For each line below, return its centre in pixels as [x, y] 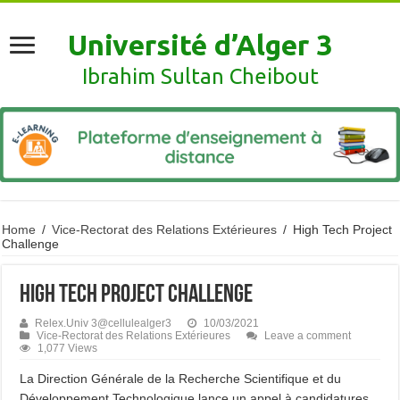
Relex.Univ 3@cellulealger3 [104, 324]
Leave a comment [308, 336]
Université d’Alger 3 [200, 45]
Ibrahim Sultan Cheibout [200, 76]
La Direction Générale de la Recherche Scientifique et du [181, 379]
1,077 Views [68, 349]
